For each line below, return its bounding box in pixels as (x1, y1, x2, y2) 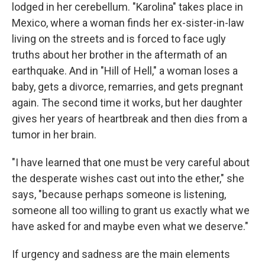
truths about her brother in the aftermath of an (12, 48, 227, 61)
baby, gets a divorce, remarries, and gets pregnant (12, 80, 243, 93)
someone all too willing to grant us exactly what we (12, 203, 250, 216)
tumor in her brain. (12, 128, 96, 141)
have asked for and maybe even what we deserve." (12, 219, 248, 232)
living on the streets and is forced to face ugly (12, 32, 226, 45)
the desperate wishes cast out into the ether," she (12, 172, 244, 185)
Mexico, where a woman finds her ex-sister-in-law (12, 16, 244, 29)
